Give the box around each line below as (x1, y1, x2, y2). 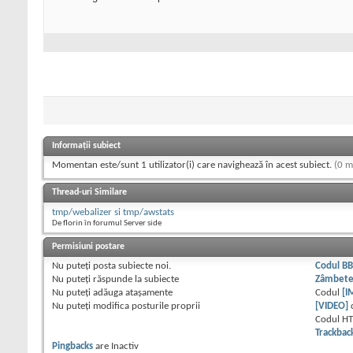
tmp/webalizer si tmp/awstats (52, 207, 174, 218)
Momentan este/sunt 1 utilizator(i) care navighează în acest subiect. (52, 160, 334, 171)
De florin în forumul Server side (52, 219, 162, 229)
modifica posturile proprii (91, 301, 200, 312)
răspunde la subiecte (91, 274, 179, 285)
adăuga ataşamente (91, 288, 173, 299)
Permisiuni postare (52, 242, 124, 252)
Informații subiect (52, 141, 121, 151)
